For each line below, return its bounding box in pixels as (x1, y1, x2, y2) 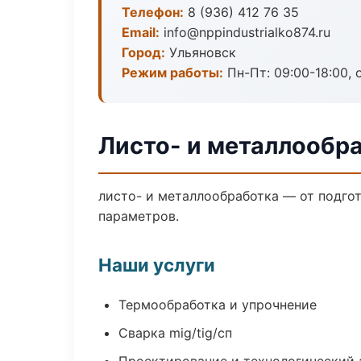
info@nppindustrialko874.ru (160, 24, 330, 40)
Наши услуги (98, 254, 215, 276)
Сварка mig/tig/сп (118, 325, 232, 341)
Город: (122, 44, 165, 60)
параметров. (98, 208, 179, 224)
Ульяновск (165, 44, 236, 60)
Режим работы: (122, 64, 223, 81)
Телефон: (122, 4, 184, 20)
